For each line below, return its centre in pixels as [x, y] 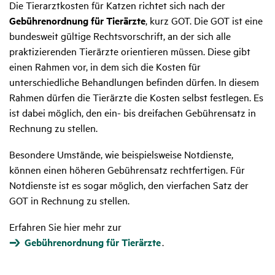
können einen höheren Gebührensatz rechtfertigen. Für [127, 170]
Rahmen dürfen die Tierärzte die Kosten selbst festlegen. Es [136, 97]
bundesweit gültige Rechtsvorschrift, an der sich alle [120, 36]
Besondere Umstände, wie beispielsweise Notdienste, [121, 154]
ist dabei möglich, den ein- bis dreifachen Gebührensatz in [133, 113]
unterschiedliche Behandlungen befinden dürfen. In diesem [134, 82]
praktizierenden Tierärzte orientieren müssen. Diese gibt [130, 51]
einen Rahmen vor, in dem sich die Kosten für [105, 67]
